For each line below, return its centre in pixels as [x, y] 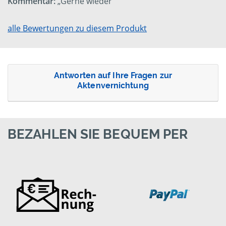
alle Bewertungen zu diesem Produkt [77, 29]
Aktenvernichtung [113, 86]
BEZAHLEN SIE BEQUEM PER [98, 134]
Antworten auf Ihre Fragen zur [113, 76]
